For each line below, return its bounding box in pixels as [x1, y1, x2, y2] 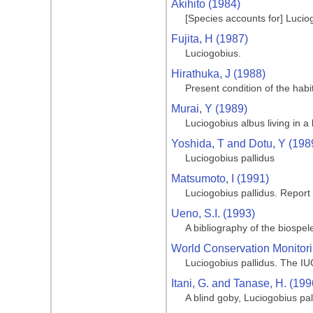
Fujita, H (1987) [171, 33, 248, 45]
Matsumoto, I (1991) [171, 173, 269, 184]
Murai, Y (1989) [171, 103, 247, 115]
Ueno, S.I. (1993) [171, 208, 255, 219]
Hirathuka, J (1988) [171, 68, 265, 80]
